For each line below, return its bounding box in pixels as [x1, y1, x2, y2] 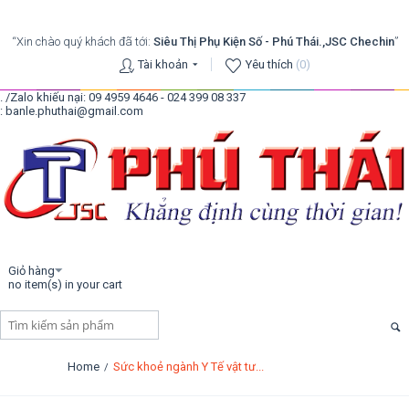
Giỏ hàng [8, 264, 55, 278]
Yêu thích [245, 58, 296, 71]
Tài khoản [137, 58, 188, 71]
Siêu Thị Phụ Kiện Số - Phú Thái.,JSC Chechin [152, 35, 394, 48]
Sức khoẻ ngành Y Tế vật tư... [113, 360, 264, 374]
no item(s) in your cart [8, 278, 122, 292]
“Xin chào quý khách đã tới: [11, 35, 153, 48]
